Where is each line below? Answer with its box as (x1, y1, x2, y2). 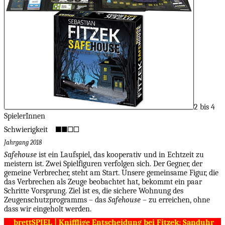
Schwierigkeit (4, 125, 50, 134)
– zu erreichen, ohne (141, 195, 210, 204)
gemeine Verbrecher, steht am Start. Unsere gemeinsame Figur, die (4, 168, 218, 177)
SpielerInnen (4, 111, 45, 121)
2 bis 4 (193, 102, 215, 111)
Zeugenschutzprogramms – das (4, 195, 108, 204)
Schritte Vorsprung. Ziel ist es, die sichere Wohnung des (4, 186, 183, 195)
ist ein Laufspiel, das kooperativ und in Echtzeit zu (37, 150, 204, 159)
